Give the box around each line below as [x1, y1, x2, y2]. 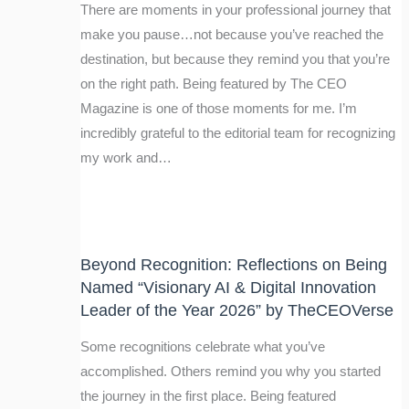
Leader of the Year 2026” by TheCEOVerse [79, 300, 393, 320]
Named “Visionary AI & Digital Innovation [79, 278, 376, 298]
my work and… [79, 151, 172, 166]
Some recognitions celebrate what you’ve [79, 339, 325, 354]
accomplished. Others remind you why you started [79, 363, 381, 379]
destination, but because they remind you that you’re [79, 52, 390, 68]
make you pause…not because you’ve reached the [79, 27, 383, 43]
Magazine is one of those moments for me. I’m [79, 101, 357, 117]
